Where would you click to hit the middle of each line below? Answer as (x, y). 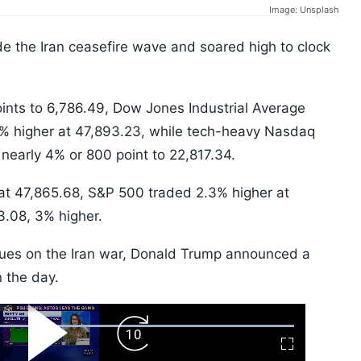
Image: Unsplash (304, 10)
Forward (154, 339)
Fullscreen (314, 349)
